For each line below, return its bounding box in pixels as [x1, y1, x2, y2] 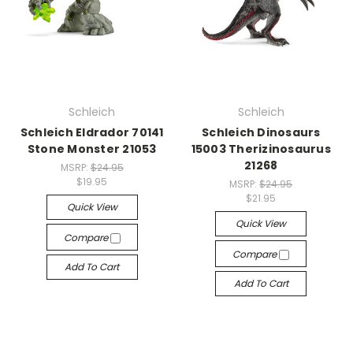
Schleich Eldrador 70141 [20, 124, 164, 140]
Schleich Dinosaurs [202, 124, 321, 140]
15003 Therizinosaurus [191, 141, 331, 157]
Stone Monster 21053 [27, 141, 157, 157]
